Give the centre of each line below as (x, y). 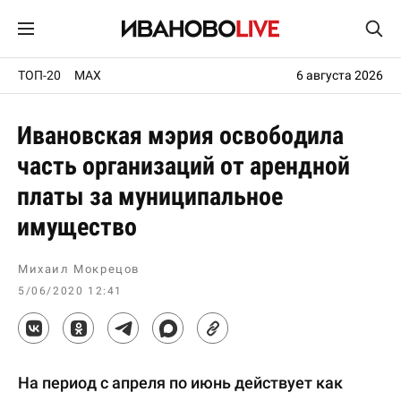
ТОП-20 (39, 75)
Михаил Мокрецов (79, 269)
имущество (77, 227)
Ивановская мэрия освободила (180, 136)
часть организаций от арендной (183, 166)
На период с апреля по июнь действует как (180, 383)
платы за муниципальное (150, 196)
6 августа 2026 (340, 75)
